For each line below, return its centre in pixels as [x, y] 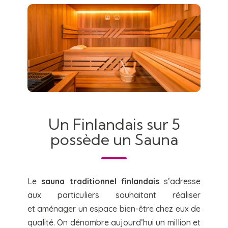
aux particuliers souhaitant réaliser [114, 195]
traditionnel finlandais [112, 181]
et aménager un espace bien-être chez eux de [114, 209]
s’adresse [180, 181]
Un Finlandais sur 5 [114, 124]
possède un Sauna [114, 140]
